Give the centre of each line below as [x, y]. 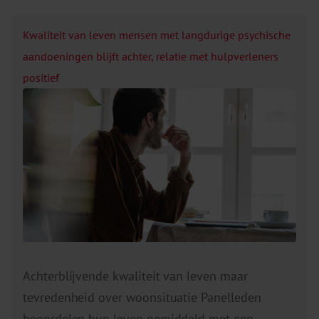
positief [41, 77]
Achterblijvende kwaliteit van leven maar [135, 276]
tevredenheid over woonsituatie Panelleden [142, 297]
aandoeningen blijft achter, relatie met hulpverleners [151, 56]
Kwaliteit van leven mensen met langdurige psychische [157, 35]
